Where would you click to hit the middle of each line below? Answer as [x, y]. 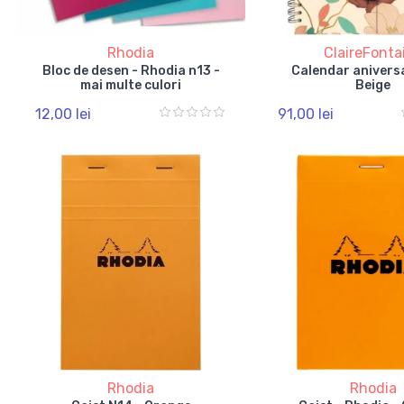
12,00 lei [63, 114]
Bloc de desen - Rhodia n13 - [131, 70]
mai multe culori [131, 85]
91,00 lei [305, 114]
